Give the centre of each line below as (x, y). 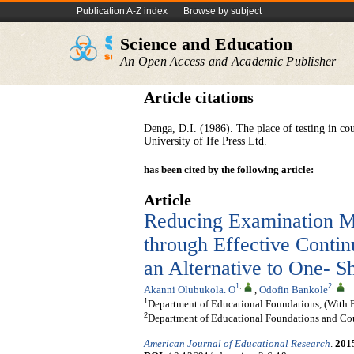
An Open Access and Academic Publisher (228, 61)
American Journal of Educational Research (237, 344)
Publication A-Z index (122, 11)
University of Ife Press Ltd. (205, 141)
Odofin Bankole (294, 289)
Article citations (199, 98)
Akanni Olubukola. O (190, 289)
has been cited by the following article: (229, 169)
